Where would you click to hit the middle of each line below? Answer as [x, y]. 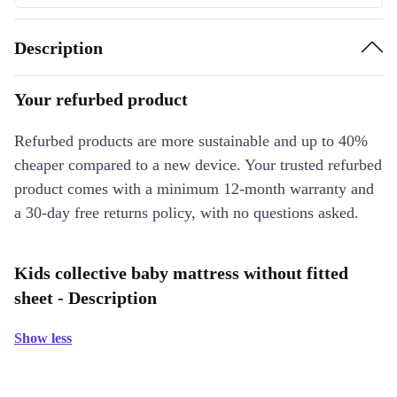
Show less [43, 338]
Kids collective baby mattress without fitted [181, 273]
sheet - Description [86, 298]
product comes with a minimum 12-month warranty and [194, 189]
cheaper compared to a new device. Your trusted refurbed [198, 165]
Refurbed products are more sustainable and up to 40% [191, 141]
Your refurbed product [101, 99]
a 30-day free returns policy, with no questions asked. [187, 213]
